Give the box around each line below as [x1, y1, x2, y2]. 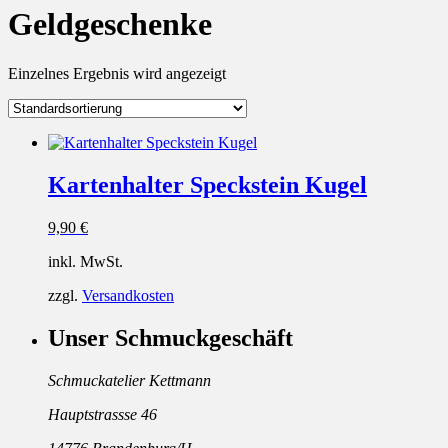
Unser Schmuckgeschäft [48, 324, 293, 351]
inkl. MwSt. [48, 252, 123, 270]
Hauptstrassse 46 [48, 405, 157, 423]
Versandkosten [82, 286, 174, 304]
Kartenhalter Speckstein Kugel [48, 171, 367, 198]
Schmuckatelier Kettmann [48, 371, 211, 389]
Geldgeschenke [8, 6, 212, 43]
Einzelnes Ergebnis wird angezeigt [8, 64, 226, 82]
